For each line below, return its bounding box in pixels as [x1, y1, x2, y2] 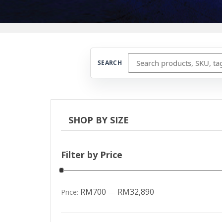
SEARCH [98, 58, 122, 67]
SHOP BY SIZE [68, 114, 129, 126]
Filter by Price [61, 149, 122, 161]
